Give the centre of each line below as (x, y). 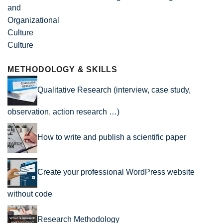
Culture (20, 45)
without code (30, 194)
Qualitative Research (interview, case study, (114, 90)
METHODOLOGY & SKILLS (62, 70)
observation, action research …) (63, 112)
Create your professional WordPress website (116, 172)
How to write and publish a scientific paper (112, 137)
